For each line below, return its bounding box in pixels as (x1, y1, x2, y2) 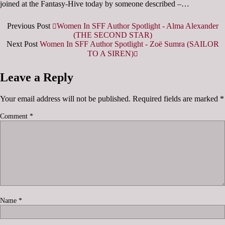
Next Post (6, 40, 40, 49)
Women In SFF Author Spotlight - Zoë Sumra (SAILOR (39, 40, 219, 49)
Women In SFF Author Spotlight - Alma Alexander (56, 22, 218, 31)
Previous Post (7, 22, 52, 31)
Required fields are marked (133, 94, 220, 103)
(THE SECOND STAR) (73, 31, 152, 40)
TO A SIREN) (87, 49, 134, 58)
